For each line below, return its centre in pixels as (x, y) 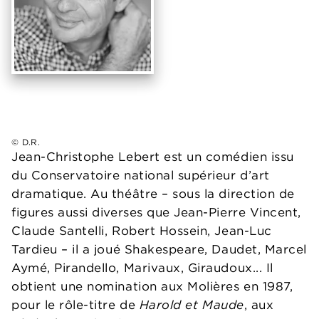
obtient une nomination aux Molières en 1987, (152, 286)
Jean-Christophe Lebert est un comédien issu (153, 157)
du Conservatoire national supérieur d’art (141, 175)
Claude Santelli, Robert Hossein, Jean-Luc (142, 231)
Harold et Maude (192, 305)
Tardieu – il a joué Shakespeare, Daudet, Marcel (159, 249)
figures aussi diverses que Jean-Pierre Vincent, (156, 212)
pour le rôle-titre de (75, 305)
